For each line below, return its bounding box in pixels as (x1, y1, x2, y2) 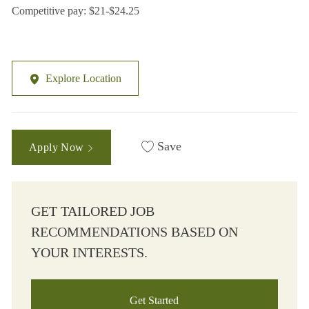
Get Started (130, 295, 179, 307)
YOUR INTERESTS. (30, 245, 148, 261)
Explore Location (45, 72, 121, 85)
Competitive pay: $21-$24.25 (11, 5, 139, 17)
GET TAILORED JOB (30, 203, 154, 219)
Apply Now (28, 141, 87, 154)
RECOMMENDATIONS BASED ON (30, 224, 238, 240)
